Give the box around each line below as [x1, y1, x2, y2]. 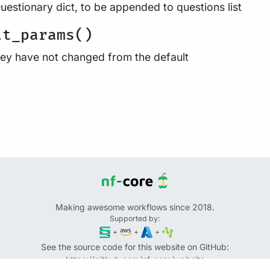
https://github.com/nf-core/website [65, 254, 205, 265]
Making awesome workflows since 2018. [55, 202, 215, 212]
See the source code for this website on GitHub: [41, 241, 229, 252]
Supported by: [110, 214, 160, 223]
